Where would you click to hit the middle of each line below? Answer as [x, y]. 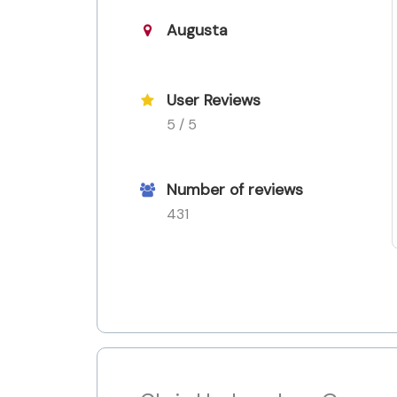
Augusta [197, 31]
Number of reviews [235, 189]
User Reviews [214, 100]
